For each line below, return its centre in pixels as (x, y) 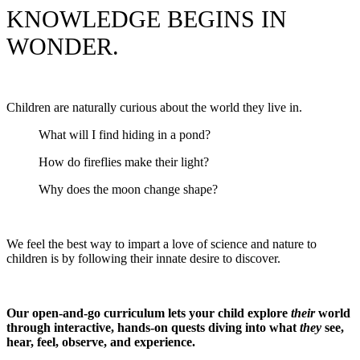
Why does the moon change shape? (128, 189)
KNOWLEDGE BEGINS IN (147, 18)
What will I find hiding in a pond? (125, 134)
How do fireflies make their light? (124, 162)
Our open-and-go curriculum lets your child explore (147, 313)
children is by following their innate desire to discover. (143, 258)
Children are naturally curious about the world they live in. (154, 107)
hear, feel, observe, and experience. (101, 342)
